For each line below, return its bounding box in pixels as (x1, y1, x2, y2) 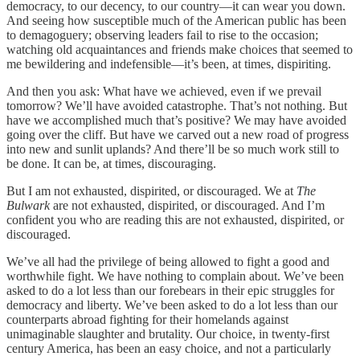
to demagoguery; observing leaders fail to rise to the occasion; (6, 27, 318, 42)
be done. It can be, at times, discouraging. (6, 156, 216, 170)
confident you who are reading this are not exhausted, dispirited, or (6, 212, 344, 227)
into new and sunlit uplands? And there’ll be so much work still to (6, 141, 339, 156)
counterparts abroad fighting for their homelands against (6, 312, 288, 326)
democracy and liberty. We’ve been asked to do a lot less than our (6, 297, 337, 312)
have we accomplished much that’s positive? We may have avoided (6, 112, 346, 127)
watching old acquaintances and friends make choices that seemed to (6, 42, 353, 56)
